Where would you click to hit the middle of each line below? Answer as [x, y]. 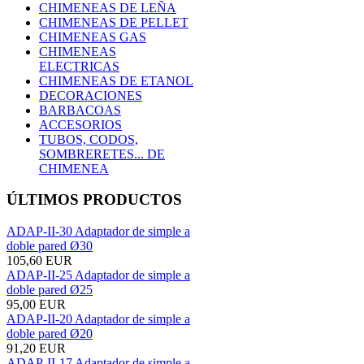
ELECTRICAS [79, 66]
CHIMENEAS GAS [93, 37]
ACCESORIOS [80, 124]
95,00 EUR [36, 305]
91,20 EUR [36, 349]
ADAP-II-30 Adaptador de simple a [98, 232]
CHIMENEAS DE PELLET [114, 22]
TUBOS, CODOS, [89, 139]
